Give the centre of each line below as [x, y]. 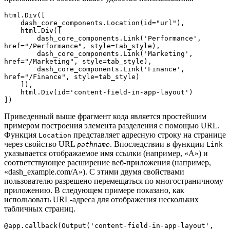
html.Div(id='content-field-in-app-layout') [12, 92]
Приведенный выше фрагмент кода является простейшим [105, 116]
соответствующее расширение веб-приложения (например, [108, 162]
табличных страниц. [40, 208]
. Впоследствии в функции [158, 144]
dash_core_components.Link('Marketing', [21, 53]
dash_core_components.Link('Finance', [21, 69]
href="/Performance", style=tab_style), [82, 46]
